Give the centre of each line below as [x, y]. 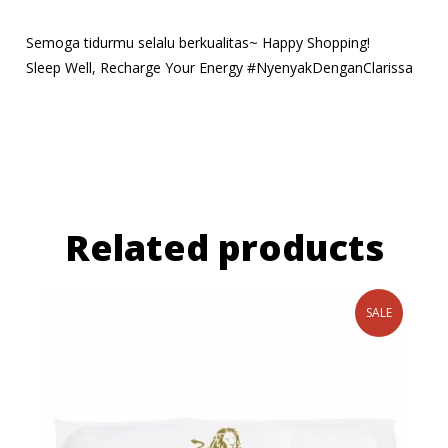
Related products [224, 247]
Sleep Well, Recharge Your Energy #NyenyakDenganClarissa [219, 67]
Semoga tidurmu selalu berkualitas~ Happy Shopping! [198, 42]
